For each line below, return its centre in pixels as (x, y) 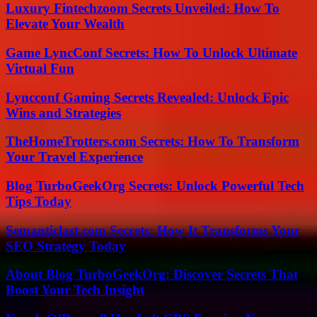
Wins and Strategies (63, 113)
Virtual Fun (40, 68)
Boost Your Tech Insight (75, 290)
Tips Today (39, 201)
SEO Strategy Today (66, 246)
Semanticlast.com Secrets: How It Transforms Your (153, 230)
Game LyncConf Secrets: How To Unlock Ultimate (151, 52)
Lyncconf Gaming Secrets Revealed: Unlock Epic (147, 97)
